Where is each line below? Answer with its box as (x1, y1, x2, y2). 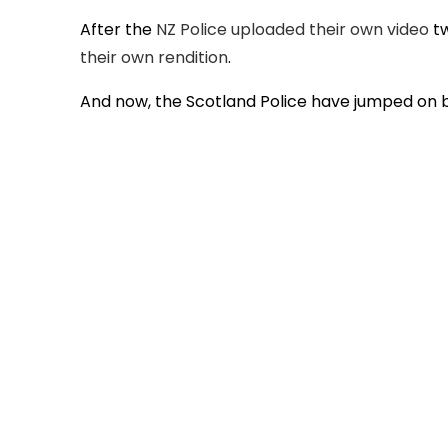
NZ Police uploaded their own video (156, 18, 429, 42)
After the (80, 18, 156, 42)
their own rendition (80, 46, 228, 70)
